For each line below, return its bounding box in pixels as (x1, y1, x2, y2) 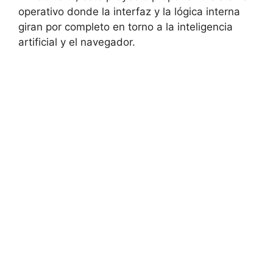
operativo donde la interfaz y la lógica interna (18, 5, 240, 18)
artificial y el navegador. (18, 36, 135, 49)
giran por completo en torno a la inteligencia (18, 21, 233, 34)
